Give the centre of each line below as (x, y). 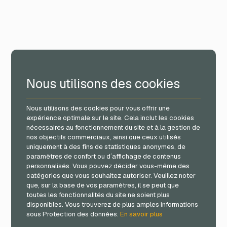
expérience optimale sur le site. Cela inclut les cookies (110, 118)
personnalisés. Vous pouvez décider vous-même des (108, 166)
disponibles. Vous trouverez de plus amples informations (112, 204)
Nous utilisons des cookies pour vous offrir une (98, 108)
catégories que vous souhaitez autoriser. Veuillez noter (111, 175)
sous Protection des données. (73, 214)
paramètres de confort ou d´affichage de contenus (104, 156)
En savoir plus (142, 214)
